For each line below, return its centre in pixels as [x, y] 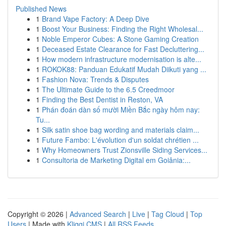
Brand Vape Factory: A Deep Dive [96, 19]
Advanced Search [98, 214]
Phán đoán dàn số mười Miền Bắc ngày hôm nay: [121, 109]
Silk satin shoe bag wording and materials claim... [121, 130]
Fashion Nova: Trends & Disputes [95, 79]
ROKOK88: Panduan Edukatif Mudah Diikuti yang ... [124, 69]
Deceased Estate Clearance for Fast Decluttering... [123, 49]
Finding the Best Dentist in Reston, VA [102, 99]
